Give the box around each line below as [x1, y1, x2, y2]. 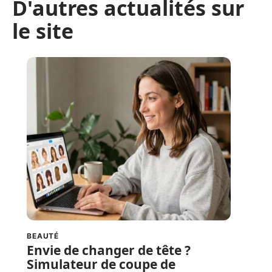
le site [12, 17, 73, 46]
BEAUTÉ [27, 231, 59, 241]
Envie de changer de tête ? [27, 242, 191, 259]
